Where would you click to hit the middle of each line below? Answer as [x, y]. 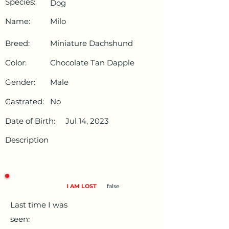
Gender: [20, 82]
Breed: [17, 43]
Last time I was [39, 205]
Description [27, 140]
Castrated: [25, 102]
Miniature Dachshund [91, 43]
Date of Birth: [30, 121]
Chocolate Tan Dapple [92, 63]
